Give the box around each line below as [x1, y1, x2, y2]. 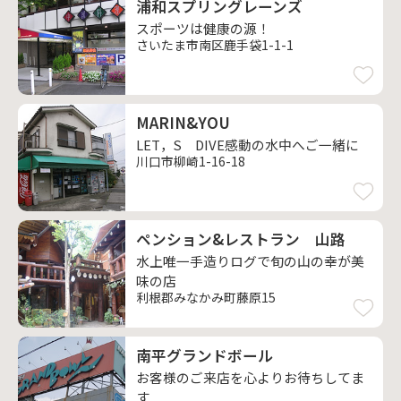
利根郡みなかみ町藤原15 [136, 288, 276, 306]
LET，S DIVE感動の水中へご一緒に [136, 135, 359, 154]
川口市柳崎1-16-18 [136, 152, 245, 170]
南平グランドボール [136, 345, 273, 366]
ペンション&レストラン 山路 [136, 228, 346, 250]
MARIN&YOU [136, 112, 230, 133]
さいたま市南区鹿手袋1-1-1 [136, 36, 294, 54]
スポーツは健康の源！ [136, 19, 270, 38]
